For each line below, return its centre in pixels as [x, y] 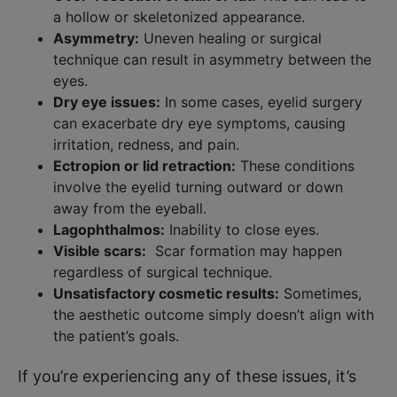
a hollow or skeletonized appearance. [179, 16]
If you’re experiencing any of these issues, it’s [187, 376]
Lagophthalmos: [109, 229]
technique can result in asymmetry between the [212, 59]
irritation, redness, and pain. [146, 144]
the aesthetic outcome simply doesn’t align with [214, 314]
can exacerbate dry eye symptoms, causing [199, 123]
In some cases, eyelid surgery [261, 101]
